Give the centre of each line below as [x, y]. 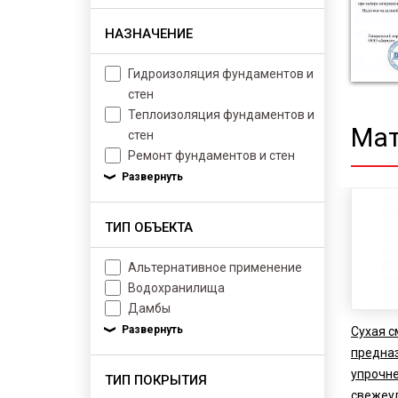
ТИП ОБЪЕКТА [149, 227]
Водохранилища [176, 288]
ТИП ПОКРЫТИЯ [156, 380]
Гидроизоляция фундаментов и [221, 74]
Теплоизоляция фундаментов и [221, 115]
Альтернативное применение [215, 267]
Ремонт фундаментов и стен [211, 155]
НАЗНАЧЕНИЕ [149, 34]
